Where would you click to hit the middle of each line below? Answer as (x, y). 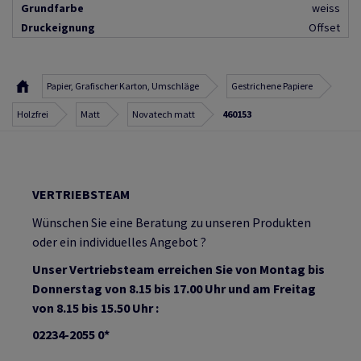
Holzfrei (33, 114)
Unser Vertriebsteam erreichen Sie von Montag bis (178, 270)
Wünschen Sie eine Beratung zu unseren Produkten (172, 223)
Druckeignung (58, 28)
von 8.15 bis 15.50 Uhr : (95, 308)
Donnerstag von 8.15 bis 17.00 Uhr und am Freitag (174, 289)
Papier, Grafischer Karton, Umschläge (123, 86)
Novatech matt (164, 114)
